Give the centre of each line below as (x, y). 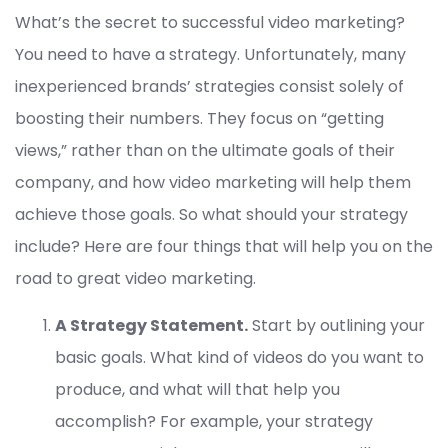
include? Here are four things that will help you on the (224, 247)
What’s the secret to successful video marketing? (210, 23)
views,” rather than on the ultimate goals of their (205, 151)
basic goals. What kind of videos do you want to (239, 358)
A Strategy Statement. (151, 326)
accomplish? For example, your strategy (214, 422)
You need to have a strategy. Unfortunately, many (210, 55)
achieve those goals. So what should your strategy (211, 215)
